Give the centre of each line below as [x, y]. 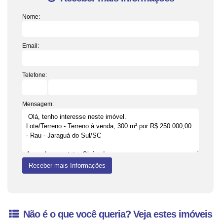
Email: [31, 46]
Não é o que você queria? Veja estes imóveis [116, 214]
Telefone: [35, 75]
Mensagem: [38, 104]
